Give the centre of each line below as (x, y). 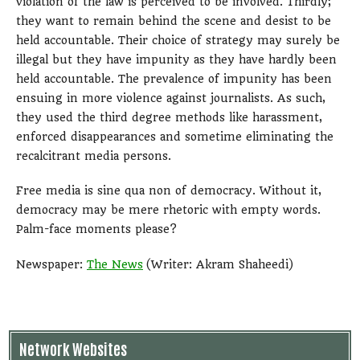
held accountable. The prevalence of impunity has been (174, 78)
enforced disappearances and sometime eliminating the (175, 136)
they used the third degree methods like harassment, (169, 117)
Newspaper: (51, 264)
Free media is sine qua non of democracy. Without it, (169, 191)
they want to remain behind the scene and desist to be (174, 20)
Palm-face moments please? (96, 229)
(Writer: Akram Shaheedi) (218, 264)
